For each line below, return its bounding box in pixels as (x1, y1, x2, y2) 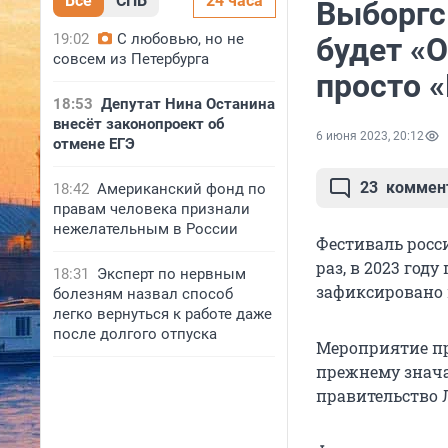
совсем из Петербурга (53, 50, 209, 68)
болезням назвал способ (53, 285, 233, 303)
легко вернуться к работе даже (53, 305, 272, 323)
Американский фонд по (97, 180, 266, 198)
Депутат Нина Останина (101, 95, 275, 113)
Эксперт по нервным (97, 265, 246, 283)
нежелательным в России (53, 220, 238, 238)
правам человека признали (53, 200, 250, 218)
